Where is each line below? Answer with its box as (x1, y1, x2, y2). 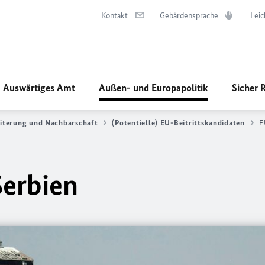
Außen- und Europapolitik (99, 82, 208, 93)
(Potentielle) (112, 118, 160, 127)
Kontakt (101, 11, 128, 21)
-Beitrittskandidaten (170, 118, 245, 127)
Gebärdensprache (160, 11, 218, 21)
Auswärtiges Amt (3, 82, 75, 93)
